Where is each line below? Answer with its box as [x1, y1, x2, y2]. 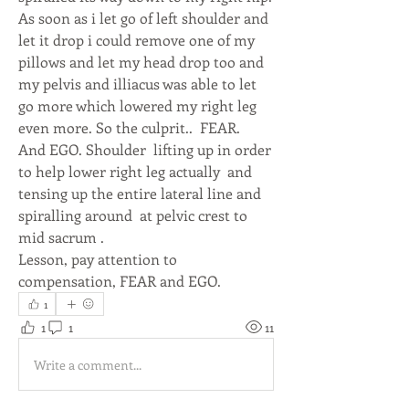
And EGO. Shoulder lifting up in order [18, 140, 271, 159]
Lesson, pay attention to [18, 249, 177, 268]
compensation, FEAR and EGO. [18, 271, 225, 290]
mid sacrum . [18, 227, 108, 246]
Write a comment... [34, 355, 142, 373]
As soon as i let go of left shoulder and [18, 8, 268, 27]
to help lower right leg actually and [18, 162, 252, 181]
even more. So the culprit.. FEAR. [18, 118, 240, 137]
